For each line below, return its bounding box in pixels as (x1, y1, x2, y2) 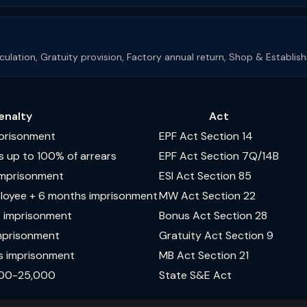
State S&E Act (159, 268, 232, 282)
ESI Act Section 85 (159, 169, 251, 183)
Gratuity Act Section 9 (159, 228, 273, 243)
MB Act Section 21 (159, 248, 249, 262)
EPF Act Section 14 (159, 129, 253, 143)
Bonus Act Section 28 (159, 208, 267, 223)
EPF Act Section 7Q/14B (159, 149, 279, 163)
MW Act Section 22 (159, 188, 256, 203)
